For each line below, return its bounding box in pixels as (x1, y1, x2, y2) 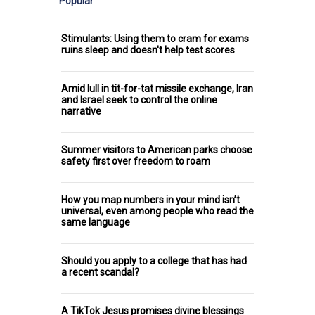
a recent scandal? (61, 266, 139, 278)
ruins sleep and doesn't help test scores (61, 44, 235, 56)
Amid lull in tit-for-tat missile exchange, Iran (61, 83, 253, 95)
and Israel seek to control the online (61, 94, 217, 106)
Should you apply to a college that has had (61, 255, 247, 267)
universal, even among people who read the (61, 205, 254, 217)
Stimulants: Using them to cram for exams (61, 33, 249, 45)
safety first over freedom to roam (61, 155, 210, 167)
